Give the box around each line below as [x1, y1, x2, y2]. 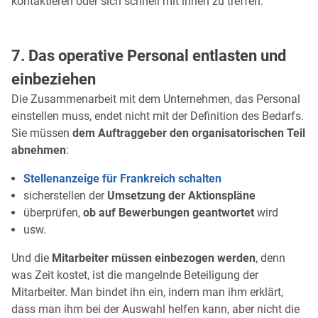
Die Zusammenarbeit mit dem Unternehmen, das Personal [11, 92, 300, 106]
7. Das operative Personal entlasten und [11, 46, 286, 65]
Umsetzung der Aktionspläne [107, 189, 256, 203]
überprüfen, [23, 206, 83, 220]
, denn [256, 251, 285, 265]
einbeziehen [11, 70, 96, 89]
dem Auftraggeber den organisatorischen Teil [72, 126, 305, 141]
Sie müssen [11, 126, 72, 141]
